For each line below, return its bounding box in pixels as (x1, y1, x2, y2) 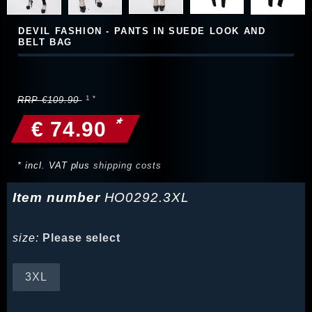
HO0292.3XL (104, 190, 190, 205)
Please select (42, 232, 121, 244)
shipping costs (93, 160, 162, 171)
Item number (13, 190, 104, 205)
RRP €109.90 (17, 95, 82, 106)
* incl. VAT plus (17, 160, 94, 171)
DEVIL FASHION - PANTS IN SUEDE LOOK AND (18, 26, 266, 37)
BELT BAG (18, 37, 72, 48)
